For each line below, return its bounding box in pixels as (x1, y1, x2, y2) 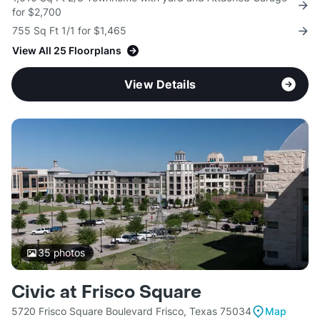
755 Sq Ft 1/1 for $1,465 (12, 24, 126, 37)
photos (50, 246, 85, 259)
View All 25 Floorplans (12, 44, 121, 57)
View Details (124, 77, 196, 92)
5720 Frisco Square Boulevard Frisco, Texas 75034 (11, 305, 251, 318)
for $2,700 (12, 6, 61, 19)
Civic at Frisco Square (11, 281, 201, 304)
